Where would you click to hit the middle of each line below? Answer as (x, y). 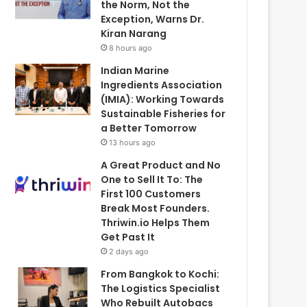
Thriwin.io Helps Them (156, 222)
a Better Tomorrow (149, 128)
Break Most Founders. (156, 208)
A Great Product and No (161, 165)
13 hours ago (133, 142)
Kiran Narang (134, 33)
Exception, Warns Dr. (153, 19)
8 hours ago (131, 48)
